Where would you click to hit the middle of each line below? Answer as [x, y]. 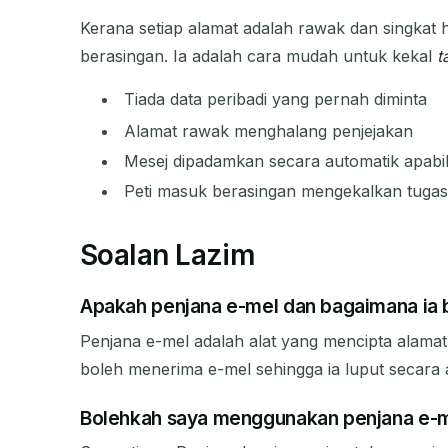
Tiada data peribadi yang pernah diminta [276, 98]
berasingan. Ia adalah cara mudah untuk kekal [258, 55]
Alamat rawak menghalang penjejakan [269, 130]
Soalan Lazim [168, 255]
